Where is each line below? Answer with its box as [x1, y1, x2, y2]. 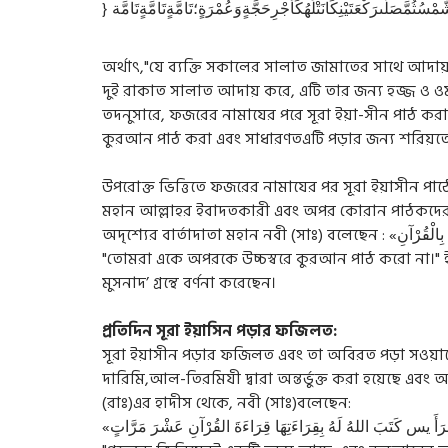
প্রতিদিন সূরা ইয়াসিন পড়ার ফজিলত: [102, 318, 337, 344]
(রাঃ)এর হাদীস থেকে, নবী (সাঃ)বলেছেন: [102, 390, 351, 416]
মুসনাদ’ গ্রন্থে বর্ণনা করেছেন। [102, 270, 276, 296]
